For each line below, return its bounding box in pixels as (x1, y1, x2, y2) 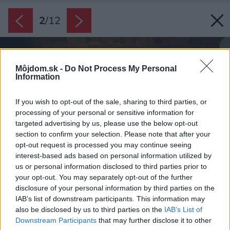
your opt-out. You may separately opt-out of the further (15, 173, 193, 182)
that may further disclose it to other (97, 216, 212, 225)
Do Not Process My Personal (65, 64, 177, 73)
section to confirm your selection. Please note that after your (15, 130, 210, 139)
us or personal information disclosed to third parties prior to (15, 162, 207, 171)
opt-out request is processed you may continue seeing (15, 141, 191, 149)
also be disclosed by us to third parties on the (15, 205, 164, 214)
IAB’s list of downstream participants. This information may (15, 195, 205, 203)
